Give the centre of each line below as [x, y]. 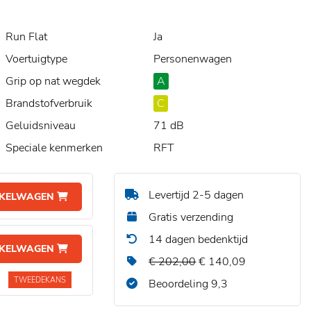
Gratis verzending [190, 217]
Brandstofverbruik [49, 103]
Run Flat [26, 37]
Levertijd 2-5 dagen [195, 195]
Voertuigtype [36, 59]
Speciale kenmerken [54, 148]
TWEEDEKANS [40, 280]
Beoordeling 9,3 [187, 284]
